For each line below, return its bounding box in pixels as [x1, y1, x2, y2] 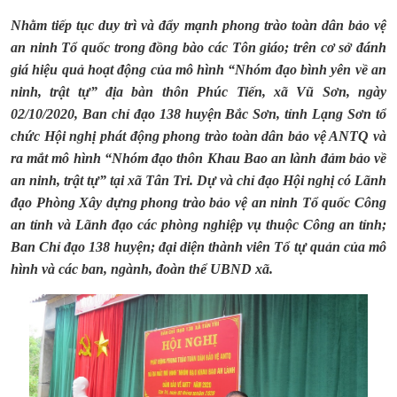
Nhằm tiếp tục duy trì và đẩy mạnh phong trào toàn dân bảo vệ [11, 18, 386, 33]
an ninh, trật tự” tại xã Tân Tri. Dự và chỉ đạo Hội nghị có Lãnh [11, 173, 386, 188]
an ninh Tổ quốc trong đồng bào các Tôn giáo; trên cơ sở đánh [11, 40, 386, 55]
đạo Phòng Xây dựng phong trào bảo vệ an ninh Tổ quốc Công [11, 195, 386, 210]
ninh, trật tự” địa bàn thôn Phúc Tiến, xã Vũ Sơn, [11, 84, 350, 99]
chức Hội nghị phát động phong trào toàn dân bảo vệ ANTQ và [11, 128, 386, 144]
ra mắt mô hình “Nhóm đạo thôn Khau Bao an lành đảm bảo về [11, 151, 386, 166]
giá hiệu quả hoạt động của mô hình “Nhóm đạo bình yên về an [11, 62, 386, 77]
